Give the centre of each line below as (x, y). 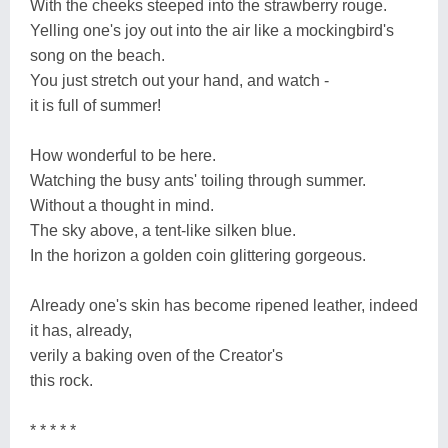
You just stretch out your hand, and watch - (179, 80)
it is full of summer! (95, 105)
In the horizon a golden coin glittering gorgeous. (198, 255)
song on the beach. (97, 55)
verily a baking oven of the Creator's (156, 355)
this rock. (61, 380)
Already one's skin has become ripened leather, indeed (224, 305)
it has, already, (81, 330)
